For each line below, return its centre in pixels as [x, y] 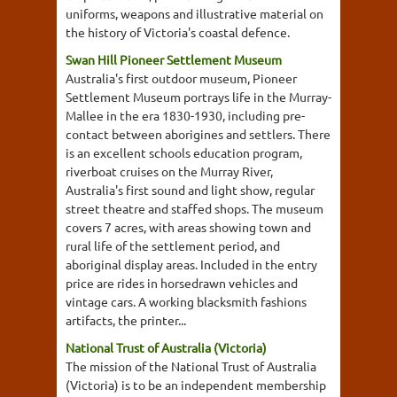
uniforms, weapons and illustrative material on [195, 13]
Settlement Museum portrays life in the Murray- [198, 97]
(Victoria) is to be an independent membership [196, 385]
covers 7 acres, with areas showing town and [188, 227]
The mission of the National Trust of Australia [191, 366]
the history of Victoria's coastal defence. [178, 32]
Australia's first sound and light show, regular [190, 190]
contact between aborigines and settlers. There [198, 134]
